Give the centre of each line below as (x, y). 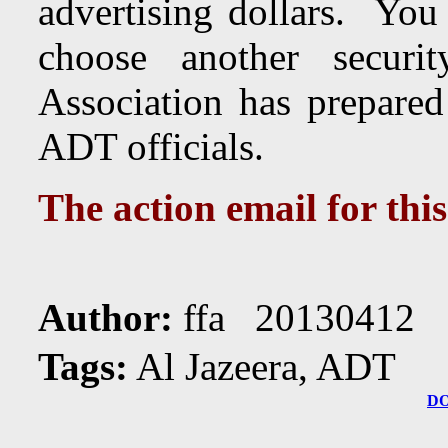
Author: (105, 317)
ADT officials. (151, 146)
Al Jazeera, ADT (262, 366)
